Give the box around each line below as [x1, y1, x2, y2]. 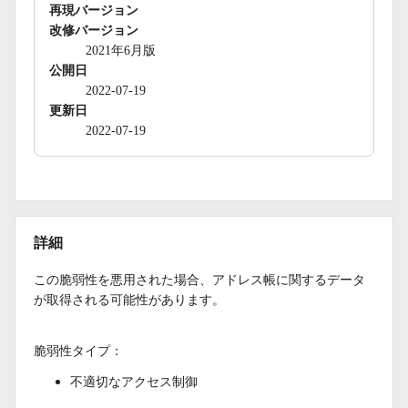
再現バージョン [49, 3, 138, 17]
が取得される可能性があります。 [34, 291, 225, 307]
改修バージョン [49, 23, 138, 37]
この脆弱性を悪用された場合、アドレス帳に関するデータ [34, 270, 365, 287]
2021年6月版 [86, 43, 156, 57]
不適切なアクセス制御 [70, 372, 198, 389]
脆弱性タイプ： [34, 342, 123, 358]
